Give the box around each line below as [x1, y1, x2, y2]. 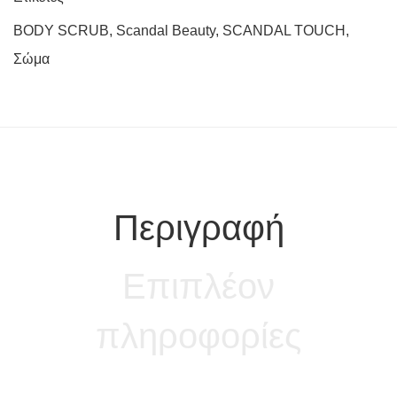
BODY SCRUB [13, 23, 109, 39]
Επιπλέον [122, 267, 275, 307]
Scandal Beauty [116, 23, 215, 39]
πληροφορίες [96, 316, 301, 356]
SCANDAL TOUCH [222, 23, 346, 39]
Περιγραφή [113, 208, 284, 248]
